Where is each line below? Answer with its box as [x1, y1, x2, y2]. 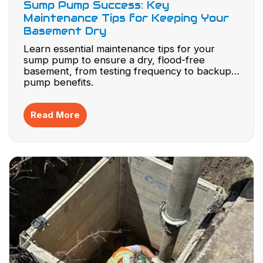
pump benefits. [23, 76, 93, 88]
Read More [31, 109, 80, 120]
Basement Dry [23, 24, 106, 38]
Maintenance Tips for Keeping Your [23, 11, 229, 25]
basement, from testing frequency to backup [23, 65, 231, 77]
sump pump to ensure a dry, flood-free [23, 54, 205, 66]
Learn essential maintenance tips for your [23, 43, 215, 55]
